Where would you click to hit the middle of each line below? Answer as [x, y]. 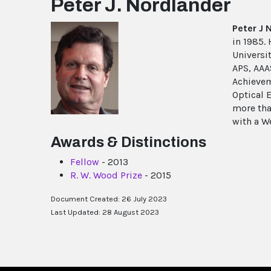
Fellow [85, 162]
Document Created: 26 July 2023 [109, 199]
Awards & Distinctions [129, 142]
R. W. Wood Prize [106, 175]
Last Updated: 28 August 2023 [105, 212]
